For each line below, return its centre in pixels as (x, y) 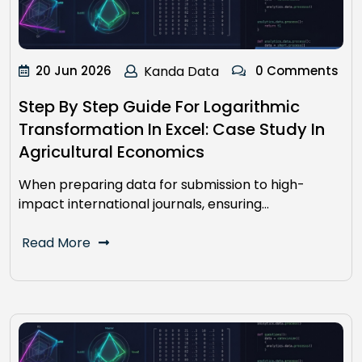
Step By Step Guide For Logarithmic (159, 107)
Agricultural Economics (112, 152)
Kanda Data (181, 72)
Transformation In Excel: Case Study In (172, 130)
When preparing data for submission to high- (162, 185)
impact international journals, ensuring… (144, 204)
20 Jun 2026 (74, 71)
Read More (56, 243)
